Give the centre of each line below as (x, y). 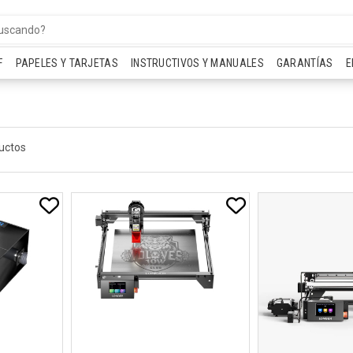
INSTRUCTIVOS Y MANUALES (197, 63)
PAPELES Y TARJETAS (67, 63)
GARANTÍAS (305, 63)
